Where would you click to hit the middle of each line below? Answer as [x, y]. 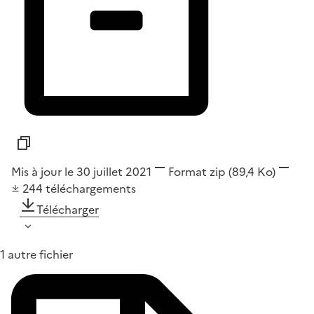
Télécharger [68, 210]
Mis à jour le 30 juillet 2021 [81, 172]
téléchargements [91, 189]
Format [187, 172]
